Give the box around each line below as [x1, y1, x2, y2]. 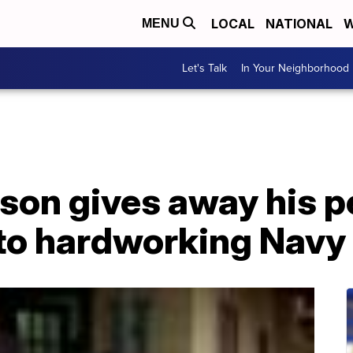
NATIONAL [266, 16, 333, 32]
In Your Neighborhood [241, 60, 349, 76]
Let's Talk [182, 60, 227, 76]
